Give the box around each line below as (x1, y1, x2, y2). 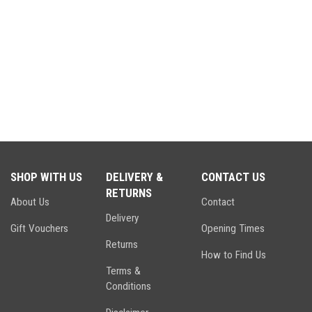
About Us (10, 196, 49, 208)
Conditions (105, 280, 151, 292)
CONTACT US (201, 170, 265, 184)
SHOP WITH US (10, 170, 82, 184)
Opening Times (201, 222, 265, 235)
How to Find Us (201, 249, 266, 261)
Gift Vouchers (10, 222, 68, 235)
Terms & (105, 265, 141, 277)
